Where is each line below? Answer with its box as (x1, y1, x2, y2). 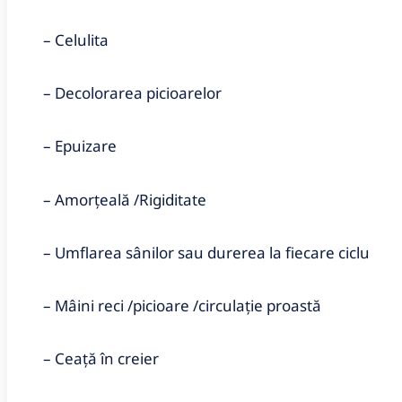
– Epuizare (43, 135, 117, 157)
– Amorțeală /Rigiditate (43, 188, 206, 210)
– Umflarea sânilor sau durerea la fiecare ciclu (43, 241, 370, 263)
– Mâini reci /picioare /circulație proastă (43, 295, 321, 316)
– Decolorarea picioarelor (43, 83, 222, 104)
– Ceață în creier (43, 348, 159, 370)
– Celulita (43, 30, 109, 51)
